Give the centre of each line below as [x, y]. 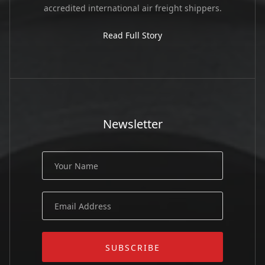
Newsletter [132, 124]
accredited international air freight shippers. [132, 8]
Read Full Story [132, 35]
